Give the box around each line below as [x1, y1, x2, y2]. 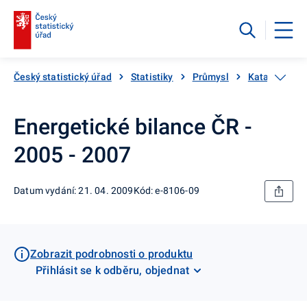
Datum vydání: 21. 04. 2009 [14, 185, 134, 197]
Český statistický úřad [14, 71, 112, 82]
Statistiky [130, 71, 173, 82]
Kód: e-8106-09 [133, 185, 200, 197]
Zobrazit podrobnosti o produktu [30, 247, 193, 260]
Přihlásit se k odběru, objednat [36, 263, 190, 277]
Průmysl [192, 71, 229, 82]
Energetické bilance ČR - [14, 113, 252, 140]
